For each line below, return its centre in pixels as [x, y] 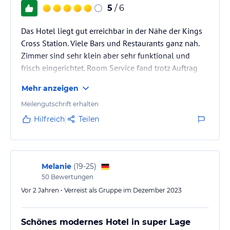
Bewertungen [71, 177]
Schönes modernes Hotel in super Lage [106, 222]
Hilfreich [49, 119]
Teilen [89, 119]
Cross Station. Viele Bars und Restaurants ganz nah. [110, 43]
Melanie [56, 166]
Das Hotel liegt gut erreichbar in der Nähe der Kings [112, 31]
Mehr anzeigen [50, 88]
